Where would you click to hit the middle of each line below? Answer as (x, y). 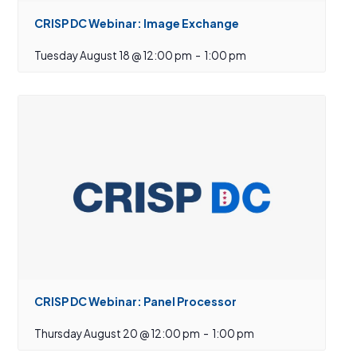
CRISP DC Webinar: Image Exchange (137, 23)
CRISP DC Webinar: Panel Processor (136, 301)
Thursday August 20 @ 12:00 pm (118, 333)
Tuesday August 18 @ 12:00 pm (114, 55)
